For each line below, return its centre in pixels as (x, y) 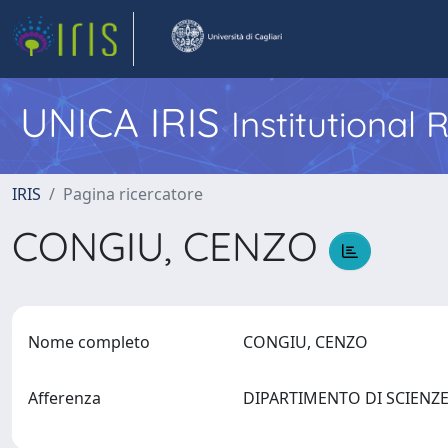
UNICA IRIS (125, 122)
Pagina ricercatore (133, 194)
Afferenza (64, 398)
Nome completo (89, 342)
